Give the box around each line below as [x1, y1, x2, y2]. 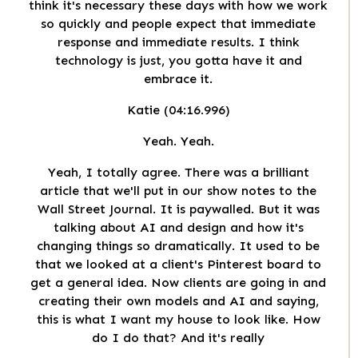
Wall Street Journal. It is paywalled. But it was [37, 201, 320, 217]
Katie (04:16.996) [126, 102, 230, 118]
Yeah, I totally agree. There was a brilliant [47, 165, 309, 181]
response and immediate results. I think [57, 34, 300, 50]
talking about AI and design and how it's [53, 220, 304, 236]
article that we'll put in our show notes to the [40, 183, 316, 199]
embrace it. [144, 71, 213, 87]
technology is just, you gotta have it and [54, 53, 302, 69]
